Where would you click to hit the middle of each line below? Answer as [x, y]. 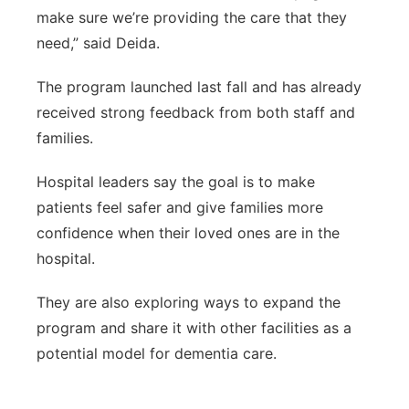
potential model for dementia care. [157, 353]
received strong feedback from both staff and [196, 112]
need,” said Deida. [98, 43]
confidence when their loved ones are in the [188, 233]
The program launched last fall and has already [199, 87]
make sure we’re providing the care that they [192, 17]
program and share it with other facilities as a [194, 328]
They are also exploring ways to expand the [189, 302]
